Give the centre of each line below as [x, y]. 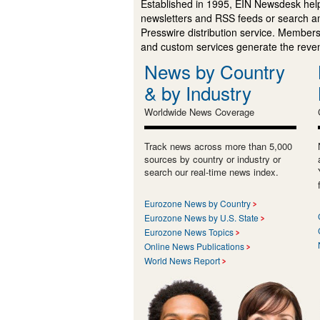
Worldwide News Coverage [199, 111]
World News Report [182, 260]
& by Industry [198, 92]
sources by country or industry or [212, 159]
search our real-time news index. [211, 171]
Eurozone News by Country [197, 203]
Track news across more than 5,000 [218, 146]
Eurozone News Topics [189, 231]
